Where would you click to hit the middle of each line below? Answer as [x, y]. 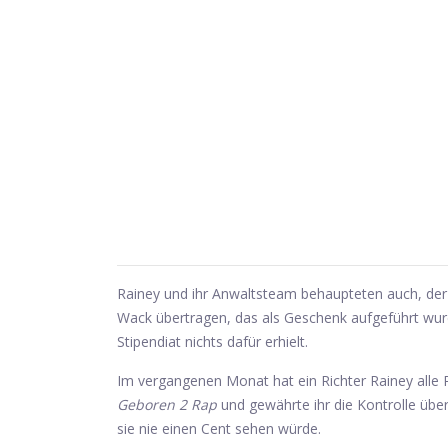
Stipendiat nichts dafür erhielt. [212, 341]
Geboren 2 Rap [167, 404]
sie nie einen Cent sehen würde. [219, 428]
